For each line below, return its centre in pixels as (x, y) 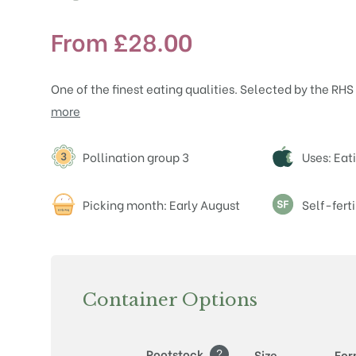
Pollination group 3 (136, 157)
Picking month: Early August (161, 204)
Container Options (170, 300)
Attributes (99, 155)
